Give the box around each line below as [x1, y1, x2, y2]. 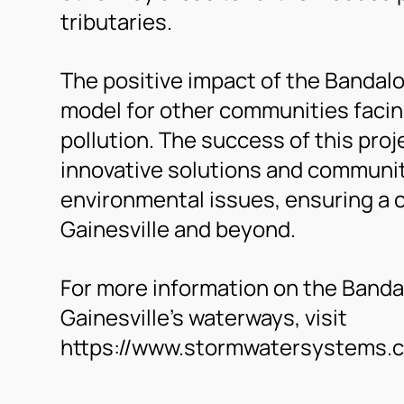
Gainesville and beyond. [60, 214, 297, 243]
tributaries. [60, 6, 173, 36]
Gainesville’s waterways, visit [60, 302, 348, 332]
